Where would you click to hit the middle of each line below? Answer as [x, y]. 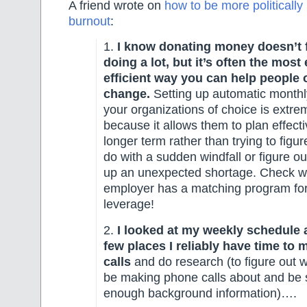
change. [127, 94]
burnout [89, 21]
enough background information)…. [200, 293]
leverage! [129, 205]
